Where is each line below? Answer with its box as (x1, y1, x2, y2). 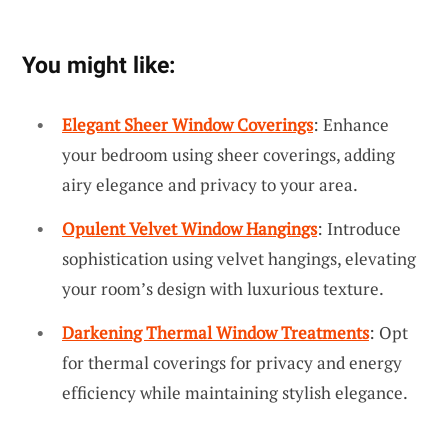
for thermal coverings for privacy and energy (62, 350, 402, 374)
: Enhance (313, 113, 389, 137)
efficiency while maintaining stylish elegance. (62, 380, 408, 404)
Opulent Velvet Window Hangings (62, 217, 317, 241)
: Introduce (317, 217, 401, 241)
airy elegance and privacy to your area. (62, 173, 358, 197)
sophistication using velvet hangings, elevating (62, 247, 416, 271)
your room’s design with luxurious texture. (62, 277, 384, 301)
